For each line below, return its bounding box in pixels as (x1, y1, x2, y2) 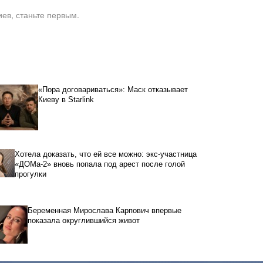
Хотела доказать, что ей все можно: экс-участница (14, 150, 197, 159)
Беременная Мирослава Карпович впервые (27, 206, 181, 215)
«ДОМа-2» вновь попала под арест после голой (14, 160, 185, 169)
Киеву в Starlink (38, 95, 94, 104)
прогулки (14, 170, 46, 179)
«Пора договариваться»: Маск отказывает (38, 85, 188, 95)
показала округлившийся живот (27, 216, 140, 225)
